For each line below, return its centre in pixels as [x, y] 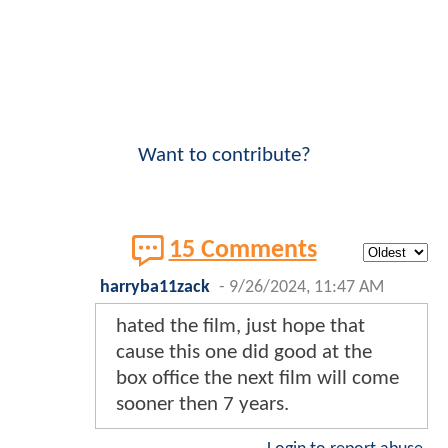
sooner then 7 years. [202, 404]
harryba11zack [155, 287]
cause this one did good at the [244, 352]
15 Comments [242, 250]
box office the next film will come [257, 378]
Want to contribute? [224, 155]
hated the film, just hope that [240, 326]
